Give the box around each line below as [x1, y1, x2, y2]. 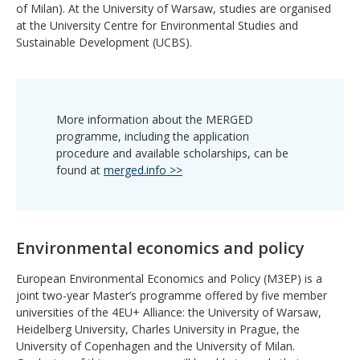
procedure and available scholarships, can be [56, 145, 288, 161]
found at [56, 162, 104, 178]
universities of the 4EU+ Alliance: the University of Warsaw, [16, 304, 321, 320]
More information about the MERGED [56, 111, 253, 127]
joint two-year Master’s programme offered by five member [16, 287, 327, 303]
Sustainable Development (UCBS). [16, 34, 192, 50]
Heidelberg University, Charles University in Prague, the [16, 321, 300, 337]
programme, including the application [56, 128, 249, 144]
